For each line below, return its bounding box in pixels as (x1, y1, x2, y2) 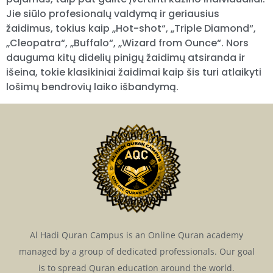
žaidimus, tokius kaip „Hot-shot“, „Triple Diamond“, (6, 21, 256, 36)
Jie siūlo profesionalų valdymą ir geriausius (6, 7, 219, 21)
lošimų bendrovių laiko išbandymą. (6, 80, 179, 94)
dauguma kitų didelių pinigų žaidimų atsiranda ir (6, 51, 245, 65)
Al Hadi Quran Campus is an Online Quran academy (30, 229, 243, 241)
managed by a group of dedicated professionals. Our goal (18, 246, 255, 258)
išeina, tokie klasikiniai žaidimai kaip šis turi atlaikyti (6, 65, 261, 80)
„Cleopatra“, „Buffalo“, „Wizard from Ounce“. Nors (6, 36, 249, 51)
